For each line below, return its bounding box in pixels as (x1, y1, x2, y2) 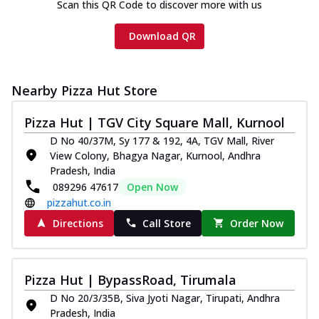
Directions (52, 216, 103, 230)
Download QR (129, 28, 196, 43)
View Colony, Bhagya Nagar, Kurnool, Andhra (50, 148, 261, 162)
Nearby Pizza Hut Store (11, 81, 157, 99)
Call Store (142, 216, 191, 230)
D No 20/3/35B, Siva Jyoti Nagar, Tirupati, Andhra (50, 291, 280, 305)
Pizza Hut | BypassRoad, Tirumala (24, 271, 236, 288)
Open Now (127, 179, 178, 194)
